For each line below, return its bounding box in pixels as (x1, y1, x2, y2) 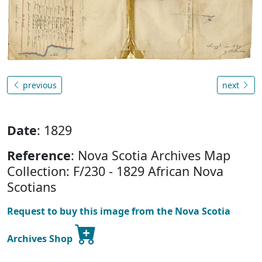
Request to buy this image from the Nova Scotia (7, 204, 230, 218)
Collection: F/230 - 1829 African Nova (7, 162, 223, 180)
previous (20, 79, 57, 91)
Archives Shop (7, 232, 75, 245)
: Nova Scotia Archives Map (71, 146, 230, 164)
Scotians (7, 178, 56, 195)
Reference (7, 146, 71, 164)
